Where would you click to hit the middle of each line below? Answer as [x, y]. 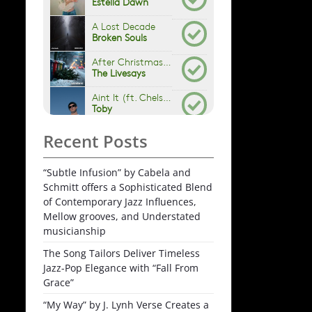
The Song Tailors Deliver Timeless [122, 253]
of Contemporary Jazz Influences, [120, 201]
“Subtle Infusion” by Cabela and [117, 172]
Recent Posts [95, 141]
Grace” [58, 282]
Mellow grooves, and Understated [122, 216]
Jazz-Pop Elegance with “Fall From [121, 267]
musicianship [75, 231]
